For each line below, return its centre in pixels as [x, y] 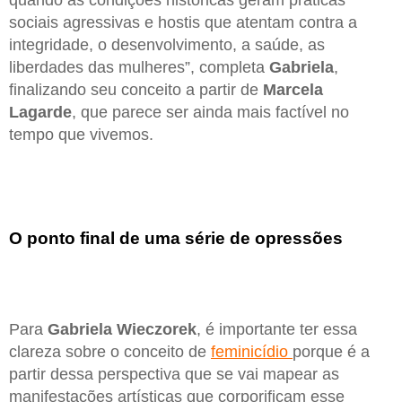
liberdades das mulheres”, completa [139, 68]
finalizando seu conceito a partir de [136, 90]
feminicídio [252, 352]
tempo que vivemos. [81, 135]
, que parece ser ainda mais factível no [210, 113]
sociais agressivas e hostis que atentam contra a [183, 23]
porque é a [331, 352]
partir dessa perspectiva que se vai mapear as [174, 375]
